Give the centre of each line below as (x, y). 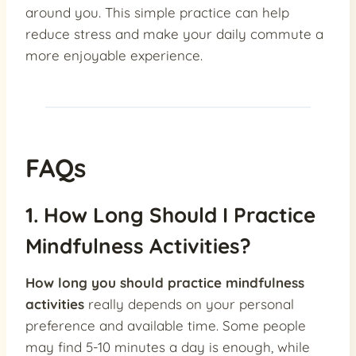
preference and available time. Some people (166, 326)
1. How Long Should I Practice (170, 215)
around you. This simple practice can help (157, 13)
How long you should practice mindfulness (165, 283)
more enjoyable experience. (114, 56)
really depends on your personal (189, 304)
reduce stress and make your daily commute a (174, 34)
